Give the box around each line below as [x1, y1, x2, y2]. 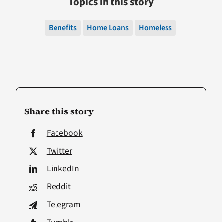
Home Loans [86, 22, 129, 34]
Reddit [46, 180, 71, 193]
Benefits [48, 22, 77, 34]
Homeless [138, 22, 172, 34]
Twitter [46, 145, 72, 158]
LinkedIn [46, 163, 79, 175]
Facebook [46, 127, 83, 140]
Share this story [24, 105, 94, 118]
